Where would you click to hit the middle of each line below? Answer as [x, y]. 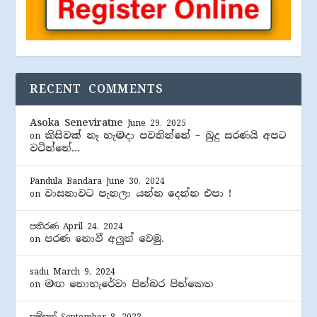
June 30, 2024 [136, 181]
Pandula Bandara [66, 181]
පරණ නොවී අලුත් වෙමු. [105, 239]
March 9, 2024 [85, 272]
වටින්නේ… [55, 148]
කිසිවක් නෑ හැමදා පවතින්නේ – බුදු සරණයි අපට [166, 136]
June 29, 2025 [157, 123]
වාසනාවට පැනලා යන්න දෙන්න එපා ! [138, 194]
